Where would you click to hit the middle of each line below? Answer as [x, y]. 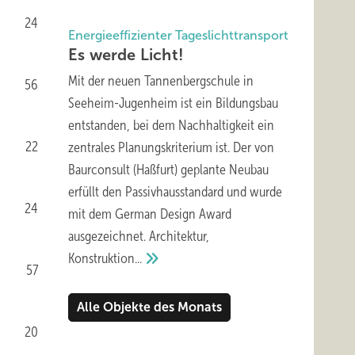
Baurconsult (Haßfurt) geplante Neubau [168, 170]
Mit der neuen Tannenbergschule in [161, 81]
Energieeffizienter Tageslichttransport [178, 35]
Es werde [104, 55]
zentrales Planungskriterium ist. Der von [171, 147]
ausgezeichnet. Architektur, [139, 236]
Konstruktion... [105, 258]
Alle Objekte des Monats [149, 307]
